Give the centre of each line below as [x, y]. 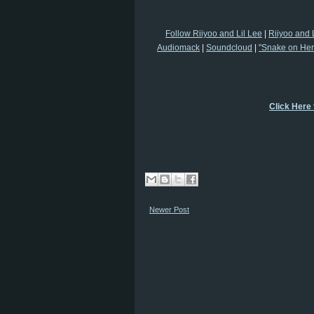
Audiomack [178, 48]
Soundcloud [229, 48]
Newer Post [169, 210]
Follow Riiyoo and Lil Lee [214, 34]
